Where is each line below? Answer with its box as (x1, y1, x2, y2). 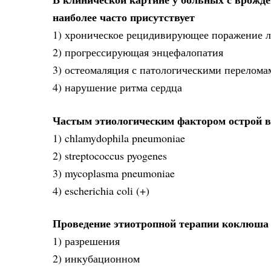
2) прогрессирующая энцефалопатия (53, 45, 223, 60)
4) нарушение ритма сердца (53, 80, 182, 95)
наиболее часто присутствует (53, 9, 195, 25)
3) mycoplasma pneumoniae (53, 165, 175, 180)
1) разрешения (53, 233, 120, 249)
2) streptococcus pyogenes (53, 148, 167, 163)
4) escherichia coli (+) (53, 183, 149, 198)
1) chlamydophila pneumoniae (53, 130, 185, 145)
